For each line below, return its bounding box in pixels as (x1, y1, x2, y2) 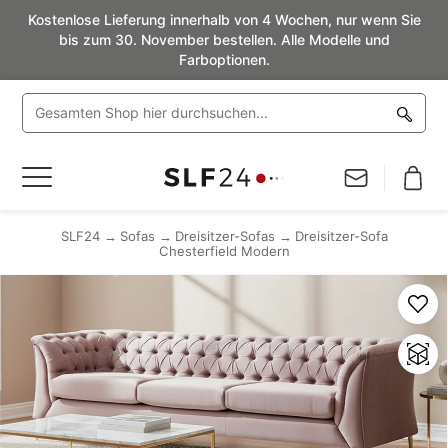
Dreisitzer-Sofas (174, 228, 275, 244)
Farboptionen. (178, 51, 270, 68)
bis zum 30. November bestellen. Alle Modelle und (58, 31, 390, 48)
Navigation (22, 167, 98, 187)
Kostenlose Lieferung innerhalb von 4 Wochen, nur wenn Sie (27, 11, 421, 28)
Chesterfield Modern (158, 243, 290, 259)
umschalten (22, 188, 105, 208)
